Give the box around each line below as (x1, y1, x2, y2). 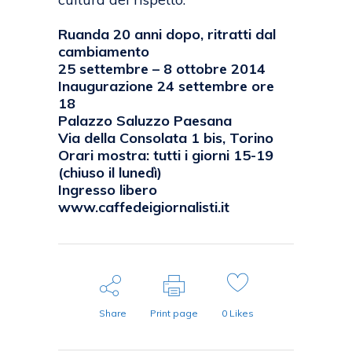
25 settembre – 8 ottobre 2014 (58, 60, 266, 79)
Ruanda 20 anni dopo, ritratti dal (58, 25, 276, 44)
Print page (149, 307, 198, 320)
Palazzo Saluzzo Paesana (58, 112, 232, 130)
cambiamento (58, 42, 149, 61)
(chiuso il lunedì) (58, 163, 162, 182)
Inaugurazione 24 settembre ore (58, 77, 274, 96)
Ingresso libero (58, 181, 157, 200)
